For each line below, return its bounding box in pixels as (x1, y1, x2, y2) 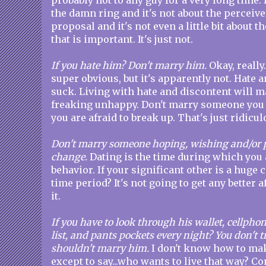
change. (51, 151, 87, 163)
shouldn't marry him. (51, 242, 149, 254)
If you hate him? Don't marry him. (51, 59, 207, 71)
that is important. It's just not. (51, 33, 193, 45)
